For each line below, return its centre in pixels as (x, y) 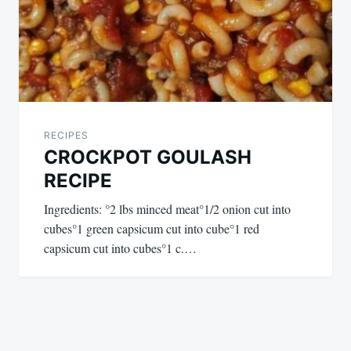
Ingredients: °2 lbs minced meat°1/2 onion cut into (167, 208)
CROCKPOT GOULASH (148, 157)
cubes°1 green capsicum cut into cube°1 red (152, 228)
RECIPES (66, 135)
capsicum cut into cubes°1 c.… (120, 248)
